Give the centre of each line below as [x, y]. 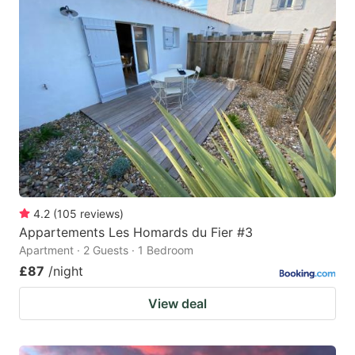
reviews [100, 213]
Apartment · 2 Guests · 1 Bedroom [106, 250]
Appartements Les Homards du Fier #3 [136, 232]
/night [66, 271]
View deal [177, 303]
